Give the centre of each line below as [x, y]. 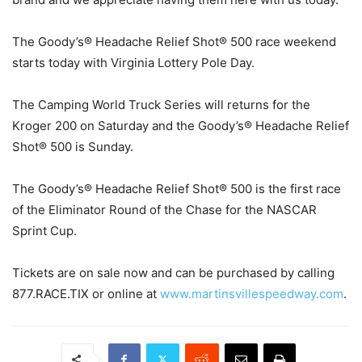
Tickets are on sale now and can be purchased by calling [173, 272]
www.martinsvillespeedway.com [252, 293]
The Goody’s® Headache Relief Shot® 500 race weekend [174, 41]
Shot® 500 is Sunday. [73, 146]
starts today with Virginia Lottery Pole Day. [133, 62]
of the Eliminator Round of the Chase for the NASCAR [164, 209]
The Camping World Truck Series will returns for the [161, 104]
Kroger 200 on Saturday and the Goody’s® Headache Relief [181, 125]
